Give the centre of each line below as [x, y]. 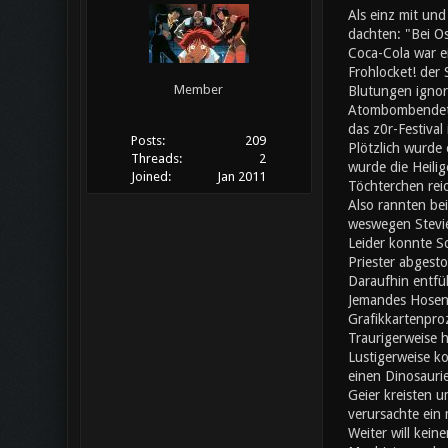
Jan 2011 [242, 177]
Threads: [156, 159]
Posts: [147, 141]
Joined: [150, 177]
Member [198, 90]
